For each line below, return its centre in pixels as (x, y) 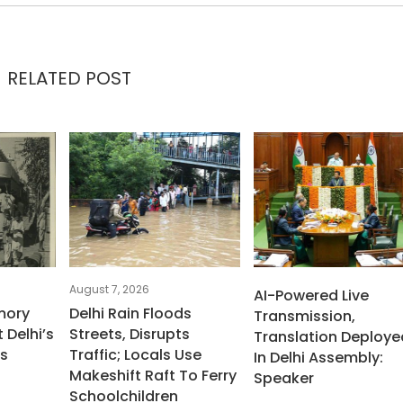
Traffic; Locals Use (136, 355)
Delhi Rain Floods (131, 314)
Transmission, (305, 317)
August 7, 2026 (110, 290)
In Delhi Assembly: (319, 358)
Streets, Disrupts (130, 335)
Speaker (284, 379)
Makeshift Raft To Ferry (153, 376)
